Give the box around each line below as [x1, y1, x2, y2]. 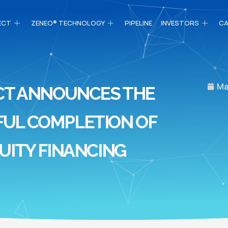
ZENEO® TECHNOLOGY [31, 18, 105, 28]
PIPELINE [125, 18, 152, 28]
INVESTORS [161, 18, 199, 28]
